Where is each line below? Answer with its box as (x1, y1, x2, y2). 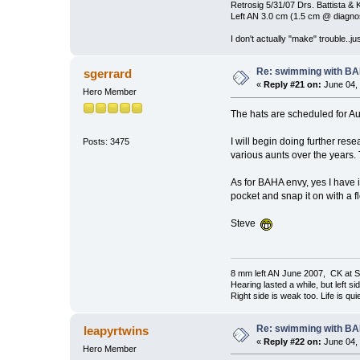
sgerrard (83, 67, 132, 81)
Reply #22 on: (264, 336, 322, 346)
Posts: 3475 (83, 136, 130, 146)
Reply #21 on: (264, 80, 322, 90)
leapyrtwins (83, 323, 149, 337)
